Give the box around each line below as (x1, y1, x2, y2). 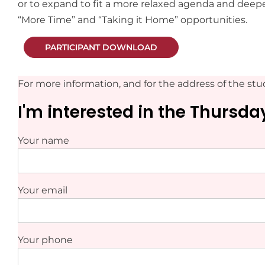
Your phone (18, 234, 73, 245)
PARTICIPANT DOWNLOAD (45, 42, 157, 53)
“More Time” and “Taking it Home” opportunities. (18, 14, 247, 25)
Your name (18, 135, 69, 146)
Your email (18, 185, 67, 196)
